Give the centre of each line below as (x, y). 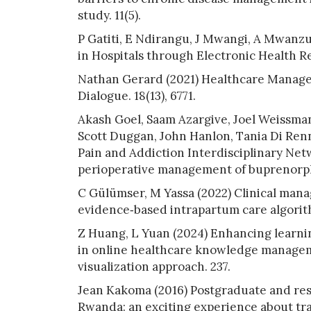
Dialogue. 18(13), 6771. (137, 95)
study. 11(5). (109, 15)
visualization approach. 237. (154, 266)
